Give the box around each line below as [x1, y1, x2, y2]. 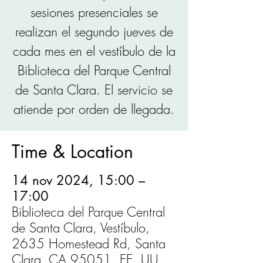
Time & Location [12, 140, 133, 163]
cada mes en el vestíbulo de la [12, 42, 176, 60]
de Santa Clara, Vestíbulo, [12, 219, 150, 237]
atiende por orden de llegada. [14, 100, 174, 118]
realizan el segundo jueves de [15, 23, 173, 41]
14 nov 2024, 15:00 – [12, 172, 145, 188]
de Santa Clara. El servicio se [15, 81, 173, 99]
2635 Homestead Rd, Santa [12, 235, 166, 252]
